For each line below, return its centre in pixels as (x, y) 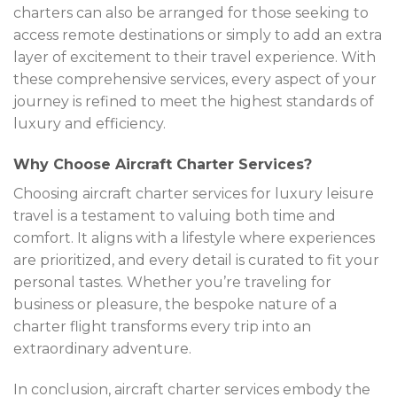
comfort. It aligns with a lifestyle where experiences (194, 238)
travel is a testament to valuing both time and (175, 216)
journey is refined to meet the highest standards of (194, 102)
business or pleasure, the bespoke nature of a (175, 305)
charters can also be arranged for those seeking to (191, 13)
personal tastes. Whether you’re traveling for (172, 283)
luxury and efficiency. (90, 124)
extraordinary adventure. (102, 349)
